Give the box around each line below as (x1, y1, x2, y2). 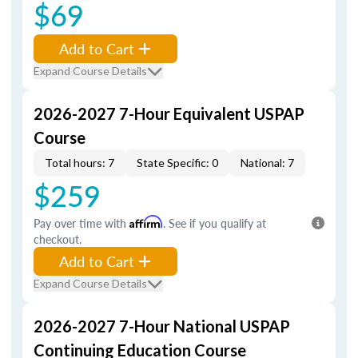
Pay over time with (34, 215, 129, 231)
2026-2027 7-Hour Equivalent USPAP (34, 104, 304, 123)
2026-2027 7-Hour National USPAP (34, 316, 290, 336)
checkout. (34, 231, 82, 247)
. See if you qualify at (163, 215, 266, 231)
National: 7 (241, 156, 294, 169)
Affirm (129, 215, 163, 229)
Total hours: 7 (45, 156, 114, 169)
